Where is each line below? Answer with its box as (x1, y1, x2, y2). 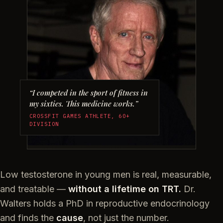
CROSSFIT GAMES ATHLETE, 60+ (29, 112, 130, 120)
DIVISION (29, 120, 59, 128)
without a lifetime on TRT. (68, 184, 181, 195)
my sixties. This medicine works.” (29, 99, 138, 109)
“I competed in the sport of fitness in (29, 88, 148, 98)
